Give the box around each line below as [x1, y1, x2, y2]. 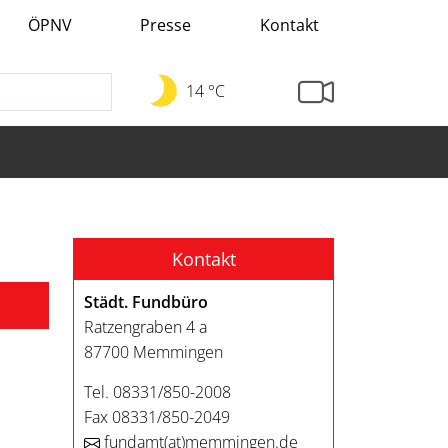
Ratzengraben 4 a [84, 315, 207, 338]
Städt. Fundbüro [84, 290, 208, 313]
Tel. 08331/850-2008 [84, 380, 231, 403]
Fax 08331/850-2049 [84, 405, 230, 428]
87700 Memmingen [84, 340, 223, 363]
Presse [140, 14, 192, 36]
